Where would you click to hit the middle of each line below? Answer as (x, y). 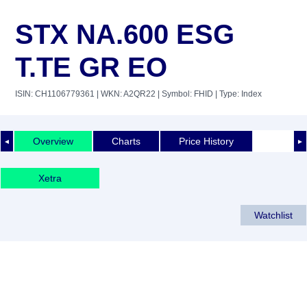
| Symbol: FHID (184, 94)
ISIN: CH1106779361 (55, 94)
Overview (53, 141)
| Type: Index (237, 94)
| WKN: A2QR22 (125, 94)
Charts (126, 141)
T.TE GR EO (91, 67)
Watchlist (273, 215)
